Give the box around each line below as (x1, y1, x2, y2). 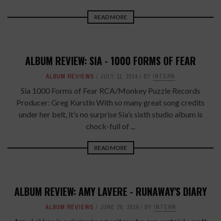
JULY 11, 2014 (100, 73, 138, 80)
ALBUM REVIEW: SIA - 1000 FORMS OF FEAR (25, 53, 196, 68)
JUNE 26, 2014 (99, 203, 139, 211)
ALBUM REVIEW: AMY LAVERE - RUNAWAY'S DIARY (14, 184, 207, 199)
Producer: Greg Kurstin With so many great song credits (16, 98, 205, 107)
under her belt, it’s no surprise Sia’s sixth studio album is (18, 110, 203, 119)
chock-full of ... (86, 121, 135, 131)
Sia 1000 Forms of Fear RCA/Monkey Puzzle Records (21, 86, 200, 95)
